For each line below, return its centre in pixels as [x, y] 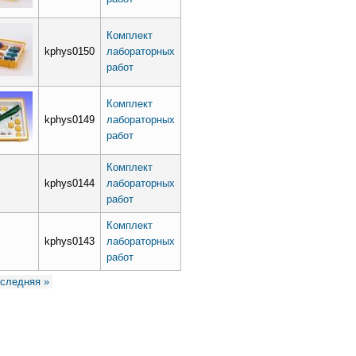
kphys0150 [69, 51]
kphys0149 [69, 119]
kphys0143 [69, 241]
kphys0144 [69, 183]
